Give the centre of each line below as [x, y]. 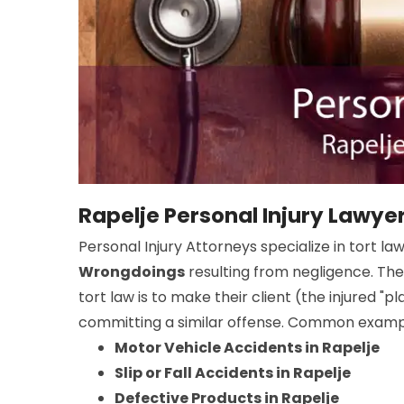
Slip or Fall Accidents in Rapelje [233, 372]
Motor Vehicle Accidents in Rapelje [247, 347]
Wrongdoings [132, 271]
